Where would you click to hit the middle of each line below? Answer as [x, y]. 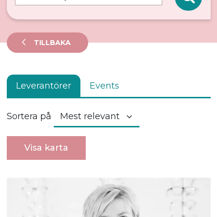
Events [104, 86]
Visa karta [46, 147]
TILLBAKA [52, 43]
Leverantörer [43, 86]
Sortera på [29, 116]
